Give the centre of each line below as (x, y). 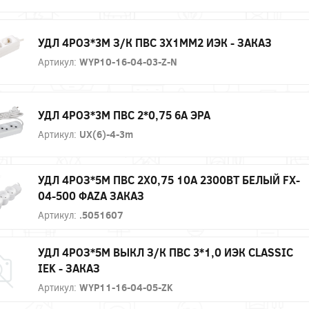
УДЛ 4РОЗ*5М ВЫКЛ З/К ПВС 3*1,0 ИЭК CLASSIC (166, 252)
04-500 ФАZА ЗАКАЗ (91, 195)
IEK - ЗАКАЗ (69, 268)
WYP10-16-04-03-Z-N (128, 62)
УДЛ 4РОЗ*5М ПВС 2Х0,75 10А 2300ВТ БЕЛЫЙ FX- (169, 179)
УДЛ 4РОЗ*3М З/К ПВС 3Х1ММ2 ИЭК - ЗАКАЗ (155, 43)
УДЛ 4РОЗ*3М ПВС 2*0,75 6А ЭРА (124, 115)
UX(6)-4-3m (106, 134)
